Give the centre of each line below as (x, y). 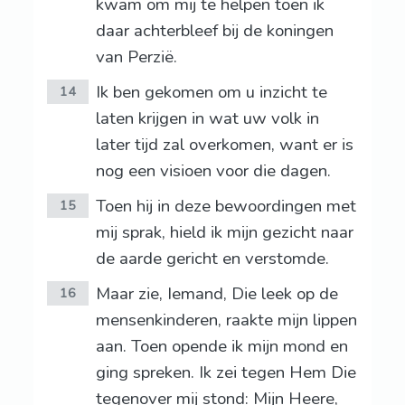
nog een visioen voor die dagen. (213, 171)
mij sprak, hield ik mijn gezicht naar (224, 233)
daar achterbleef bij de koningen (214, 31)
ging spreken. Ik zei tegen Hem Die (226, 373)
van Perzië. (136, 57)
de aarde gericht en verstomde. (212, 259)
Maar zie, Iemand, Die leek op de (217, 294)
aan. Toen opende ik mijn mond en (221, 347)
